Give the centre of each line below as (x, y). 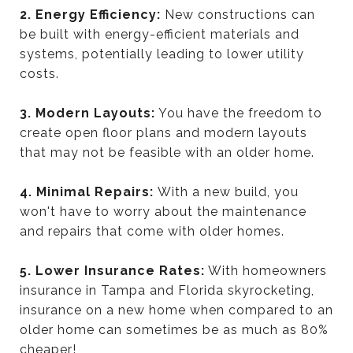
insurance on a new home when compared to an (176, 310)
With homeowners (266, 270)
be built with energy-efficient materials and (160, 34)
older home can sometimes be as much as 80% (174, 329)
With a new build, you (228, 191)
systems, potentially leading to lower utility (162, 54)
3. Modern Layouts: (87, 113)
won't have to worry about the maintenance (163, 211)
